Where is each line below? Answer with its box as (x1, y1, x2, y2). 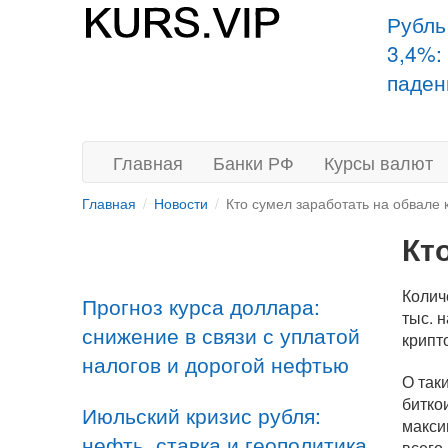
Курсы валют (324, 149, 433, 175)
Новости (154, 193, 208, 213)
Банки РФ (213, 149, 294, 175)
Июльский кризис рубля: (82, 400, 321, 430)
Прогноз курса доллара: (82, 291, 320, 321)
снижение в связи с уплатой (82, 320, 360, 350)
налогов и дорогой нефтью (82, 349, 349, 379)
